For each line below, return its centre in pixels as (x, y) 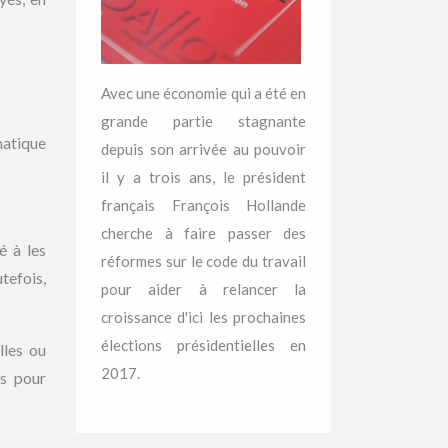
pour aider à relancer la (203, 289)
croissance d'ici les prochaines (203, 317)
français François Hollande (203, 205)
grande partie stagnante (203, 121)
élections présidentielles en (203, 345)
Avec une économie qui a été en (203, 93)
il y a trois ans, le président (203, 177)
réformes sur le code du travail (203, 261)
